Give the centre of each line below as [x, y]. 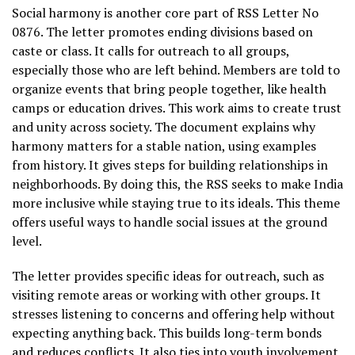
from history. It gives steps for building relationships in [170, 164]
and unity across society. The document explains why [164, 126]
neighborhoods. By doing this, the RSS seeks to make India [177, 183]
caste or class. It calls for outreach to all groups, [151, 50]
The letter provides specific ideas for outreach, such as [168, 275]
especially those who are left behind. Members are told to [176, 69]
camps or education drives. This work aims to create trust [177, 107]
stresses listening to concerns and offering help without [174, 313]
